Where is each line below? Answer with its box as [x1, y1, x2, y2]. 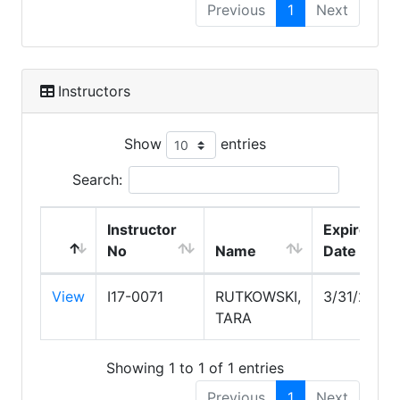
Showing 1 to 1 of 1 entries [105, 359, 284, 378]
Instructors [58, 81, 130, 100]
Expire [323, 220, 368, 238]
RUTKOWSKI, [215, 287, 301, 305]
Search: [71, 170, 122, 188]
